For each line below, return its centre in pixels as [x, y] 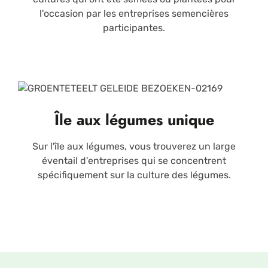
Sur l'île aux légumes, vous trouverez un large [134, 146]
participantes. [134, 28]
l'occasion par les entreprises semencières [134, 13]
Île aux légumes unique [134, 119]
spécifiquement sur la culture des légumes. [134, 175]
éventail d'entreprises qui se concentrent [134, 160]
